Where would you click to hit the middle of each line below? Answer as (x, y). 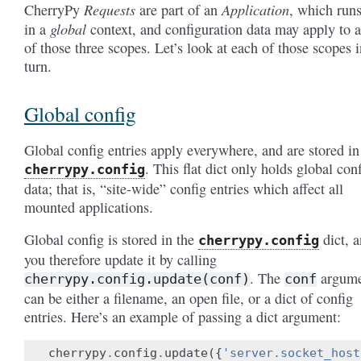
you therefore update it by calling (120, 259)
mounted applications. (89, 207)
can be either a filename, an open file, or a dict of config (189, 298)
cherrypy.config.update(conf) (137, 278)
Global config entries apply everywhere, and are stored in (192, 149)
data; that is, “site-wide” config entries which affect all (184, 188)
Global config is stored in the (111, 239)
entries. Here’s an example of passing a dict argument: (183, 316)
